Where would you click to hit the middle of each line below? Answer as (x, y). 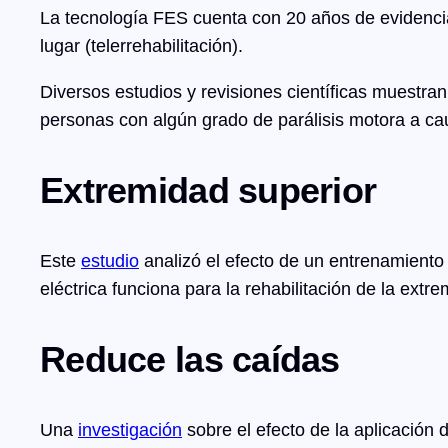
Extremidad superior (208, 191)
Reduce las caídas (190, 360)
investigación (130, 430)
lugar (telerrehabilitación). (141, 46)
